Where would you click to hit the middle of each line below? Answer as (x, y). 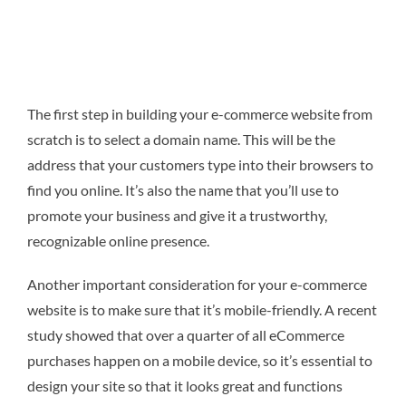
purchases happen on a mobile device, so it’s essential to (200, 360)
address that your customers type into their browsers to (200, 164)
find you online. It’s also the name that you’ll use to (183, 189)
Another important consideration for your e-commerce (197, 284)
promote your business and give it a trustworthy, (177, 215)
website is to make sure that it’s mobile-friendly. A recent (202, 309)
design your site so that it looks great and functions (185, 385)
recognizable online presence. (118, 240)
